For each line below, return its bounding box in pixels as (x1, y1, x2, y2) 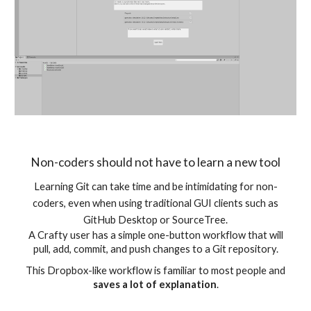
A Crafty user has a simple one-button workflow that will (28, 229, 283, 241)
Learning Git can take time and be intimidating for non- (33, 180, 278, 192)
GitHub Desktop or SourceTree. (83, 214, 228, 226)
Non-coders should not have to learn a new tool (31, 155, 280, 169)
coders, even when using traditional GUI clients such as (33, 197, 278, 209)
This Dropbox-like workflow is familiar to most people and (26, 264, 285, 276)
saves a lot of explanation (92, 278, 217, 290)
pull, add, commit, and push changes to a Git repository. (33, 243, 278, 255)
